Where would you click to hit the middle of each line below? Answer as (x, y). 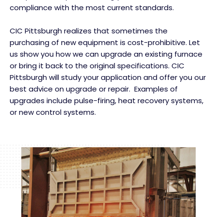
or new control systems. (53, 112)
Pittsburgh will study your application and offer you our (108, 77)
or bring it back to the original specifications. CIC (97, 65)
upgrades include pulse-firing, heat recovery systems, (107, 100)
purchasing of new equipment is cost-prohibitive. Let (105, 42)
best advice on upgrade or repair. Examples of (94, 89)
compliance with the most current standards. (92, 7)
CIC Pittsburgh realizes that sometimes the (89, 31)
